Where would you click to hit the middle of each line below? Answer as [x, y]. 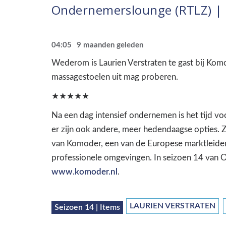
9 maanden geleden [110, 45]
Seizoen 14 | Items [87, 207]
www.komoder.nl [84, 172]
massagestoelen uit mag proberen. [115, 77]
